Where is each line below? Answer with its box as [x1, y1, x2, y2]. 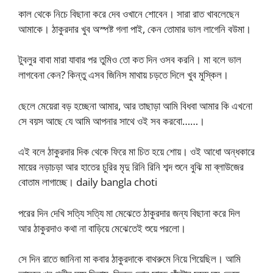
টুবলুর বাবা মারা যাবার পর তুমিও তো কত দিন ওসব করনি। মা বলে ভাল [18, 52, 241, 66]
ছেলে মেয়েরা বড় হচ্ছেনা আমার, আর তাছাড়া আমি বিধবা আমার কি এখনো [18, 98, 252, 113]
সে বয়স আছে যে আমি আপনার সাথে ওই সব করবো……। [18, 113, 205, 128]
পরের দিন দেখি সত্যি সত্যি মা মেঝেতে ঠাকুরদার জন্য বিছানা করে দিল [18, 205, 240, 220]
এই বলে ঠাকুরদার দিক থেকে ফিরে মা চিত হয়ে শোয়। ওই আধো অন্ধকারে [18, 144, 255, 158]
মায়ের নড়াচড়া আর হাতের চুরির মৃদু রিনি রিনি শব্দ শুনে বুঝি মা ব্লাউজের [18, 160, 244, 174]
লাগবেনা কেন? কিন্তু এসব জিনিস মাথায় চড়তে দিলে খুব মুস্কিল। [18, 68, 229, 82]
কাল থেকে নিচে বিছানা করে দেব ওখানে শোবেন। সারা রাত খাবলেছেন [18, 6, 239, 21]
